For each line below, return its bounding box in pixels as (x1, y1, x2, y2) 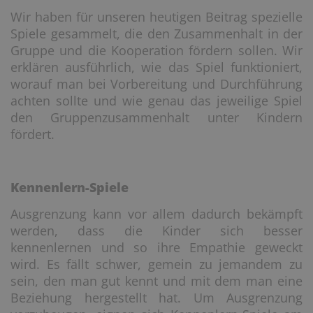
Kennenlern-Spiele (10, 179, 129, 196)
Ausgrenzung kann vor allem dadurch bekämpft (10, 205, 303, 222)
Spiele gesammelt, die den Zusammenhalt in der (10, 25, 303, 42)
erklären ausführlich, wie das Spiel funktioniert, (10, 59, 303, 75)
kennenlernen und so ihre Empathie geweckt (10, 239, 303, 256)
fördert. (10, 126, 54, 143)
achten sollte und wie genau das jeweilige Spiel (10, 92, 303, 109)
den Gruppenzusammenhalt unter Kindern (10, 109, 303, 126)
